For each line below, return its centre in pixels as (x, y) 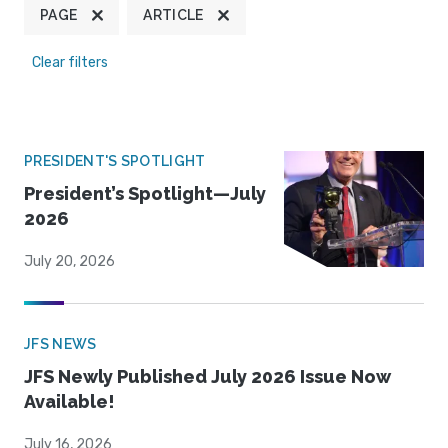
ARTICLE (173, 15)
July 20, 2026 (69, 262)
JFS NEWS (60, 344)
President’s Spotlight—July (145, 194)
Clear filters (70, 63)
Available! (69, 402)
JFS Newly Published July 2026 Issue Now (207, 377)
